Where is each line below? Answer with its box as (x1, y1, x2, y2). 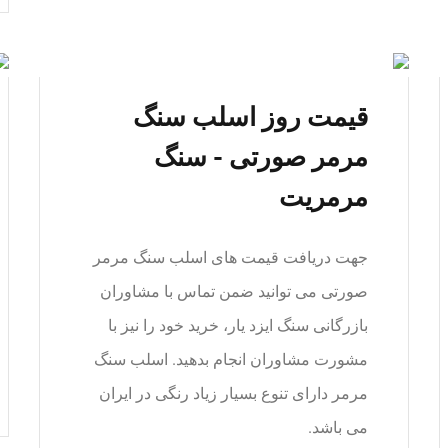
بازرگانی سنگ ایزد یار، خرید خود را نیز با (108, 316, 368, 335)
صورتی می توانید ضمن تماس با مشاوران (100, 282, 368, 301)
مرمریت (279, 182, 368, 212)
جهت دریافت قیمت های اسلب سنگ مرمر (93, 248, 368, 267)
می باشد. (308, 418, 368, 437)
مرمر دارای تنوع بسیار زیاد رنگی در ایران (99, 384, 368, 403)
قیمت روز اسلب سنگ (133, 102, 368, 132)
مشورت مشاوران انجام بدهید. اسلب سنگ (94, 350, 368, 369)
